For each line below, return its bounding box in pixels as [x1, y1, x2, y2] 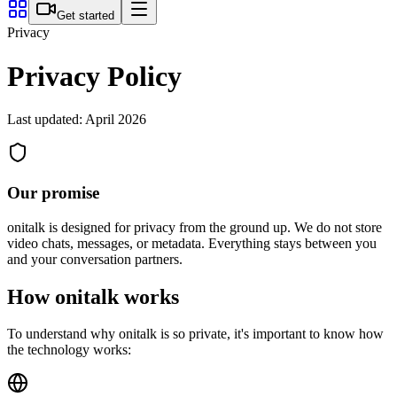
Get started [57, 9, 114, 23]
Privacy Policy [7, 59, 182, 92]
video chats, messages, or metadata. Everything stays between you [7, 235, 377, 251]
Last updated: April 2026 [7, 112, 146, 128]
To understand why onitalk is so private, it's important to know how [7, 326, 384, 342]
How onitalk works [7, 284, 179, 308]
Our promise [7, 183, 99, 202]
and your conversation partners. [7, 251, 183, 267]
